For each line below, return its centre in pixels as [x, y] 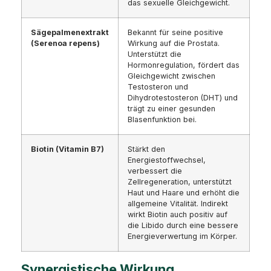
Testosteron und [158, 87]
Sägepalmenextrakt [70, 33]
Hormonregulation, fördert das [184, 65]
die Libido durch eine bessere [183, 226]
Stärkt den [146, 149]
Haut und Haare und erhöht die [184, 193]
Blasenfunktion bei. [162, 120]
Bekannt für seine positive [175, 33]
